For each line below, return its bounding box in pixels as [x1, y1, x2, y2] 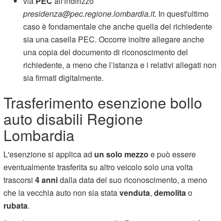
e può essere [150, 148, 196, 160]
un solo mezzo [94, 148, 151, 160]
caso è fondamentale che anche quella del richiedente [23, 20, 213, 32]
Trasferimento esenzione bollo [3, 91, 203, 113]
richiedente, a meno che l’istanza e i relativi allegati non [23, 59, 217, 71]
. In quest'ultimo [154, 7, 209, 19]
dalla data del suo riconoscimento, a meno [58, 174, 208, 185]
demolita [154, 186, 186, 198]
